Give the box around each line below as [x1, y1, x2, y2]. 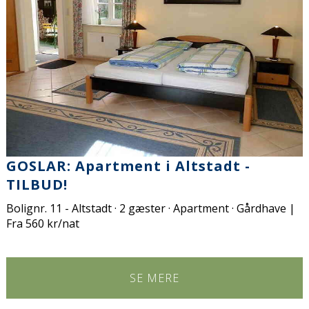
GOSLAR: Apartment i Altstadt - [6, 156, 251, 175]
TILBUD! [6, 175, 68, 194]
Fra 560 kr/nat [6, 215, 80, 231]
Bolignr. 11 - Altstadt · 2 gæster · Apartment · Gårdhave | [6, 200, 296, 216]
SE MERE [130, 270, 179, 286]
